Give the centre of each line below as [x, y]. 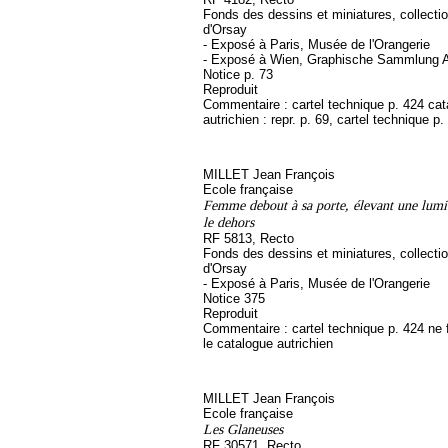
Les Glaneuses [243, 429]
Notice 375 [234, 298]
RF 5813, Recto [248, 238]
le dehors [228, 222]
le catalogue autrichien [268, 343]
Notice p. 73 [238, 74]
